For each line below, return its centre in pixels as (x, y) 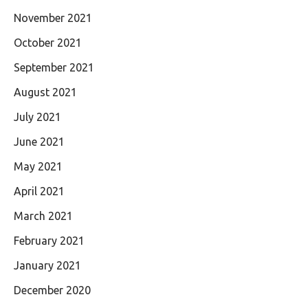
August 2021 (45, 92)
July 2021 (37, 117)
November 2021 (53, 18)
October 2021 (48, 42)
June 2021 (39, 141)
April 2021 (39, 191)
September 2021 (54, 67)
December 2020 (52, 290)
